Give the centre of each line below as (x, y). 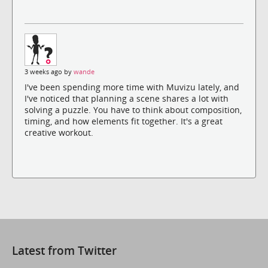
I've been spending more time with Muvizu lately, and (132, 87)
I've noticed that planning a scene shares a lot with (127, 98)
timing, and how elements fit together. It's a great (124, 121)
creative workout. (59, 132)
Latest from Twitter (64, 250)
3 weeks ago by (49, 71)
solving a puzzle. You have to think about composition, (133, 109)
